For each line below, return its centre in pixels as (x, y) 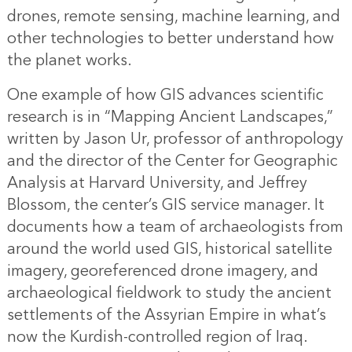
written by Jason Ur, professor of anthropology (175, 139)
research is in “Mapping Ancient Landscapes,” (170, 117)
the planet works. (69, 61)
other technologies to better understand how (170, 39)
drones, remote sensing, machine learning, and (173, 17)
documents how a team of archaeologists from (175, 227)
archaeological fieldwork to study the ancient (169, 293)
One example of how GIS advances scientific (165, 95)
